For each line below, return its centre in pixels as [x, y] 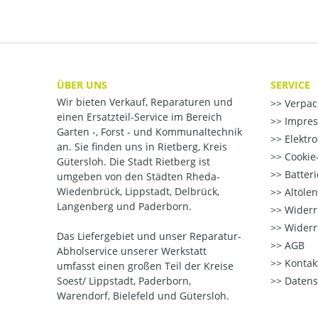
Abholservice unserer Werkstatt [132, 251]
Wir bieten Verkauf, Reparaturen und [145, 102]
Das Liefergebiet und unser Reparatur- [149, 236]
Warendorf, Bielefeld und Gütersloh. [143, 296]
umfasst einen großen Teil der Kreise [145, 266]
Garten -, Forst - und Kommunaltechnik [149, 132]
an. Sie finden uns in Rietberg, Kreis [142, 147]
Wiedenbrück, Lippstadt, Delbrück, [138, 192]
